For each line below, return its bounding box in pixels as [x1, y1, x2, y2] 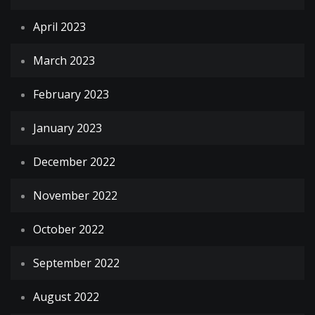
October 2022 [33, 221, 104, 238]
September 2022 [33, 255, 120, 271]
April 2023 [33, 19, 86, 35]
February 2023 [33, 86, 109, 103]
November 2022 [33, 188, 117, 204]
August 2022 [33, 289, 99, 305]
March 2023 [33, 53, 95, 69]
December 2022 [33, 154, 115, 170]
